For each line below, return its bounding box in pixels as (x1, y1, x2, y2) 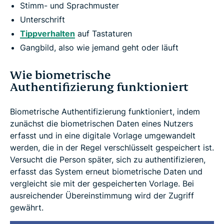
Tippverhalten (20, 28, 75, 39)
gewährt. (10, 202, 43, 213)
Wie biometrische (10, 68, 111, 83)
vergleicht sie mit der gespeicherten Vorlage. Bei (10, 178, 194, 189)
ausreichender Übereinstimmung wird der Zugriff (10, 190, 194, 201)
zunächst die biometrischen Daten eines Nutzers (10, 118, 193, 129)
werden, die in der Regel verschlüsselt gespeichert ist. (10, 142, 214, 153)
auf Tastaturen (75, 28, 132, 39)
